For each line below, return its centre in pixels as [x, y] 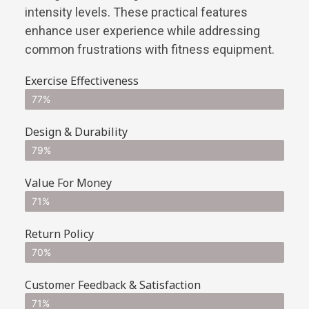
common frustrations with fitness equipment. [150, 49]
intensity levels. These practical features [136, 12]
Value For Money [68, 182]
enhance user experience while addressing [142, 30]
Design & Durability [76, 131]
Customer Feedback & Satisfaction [113, 285]
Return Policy [59, 233]
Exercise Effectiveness [82, 80]
